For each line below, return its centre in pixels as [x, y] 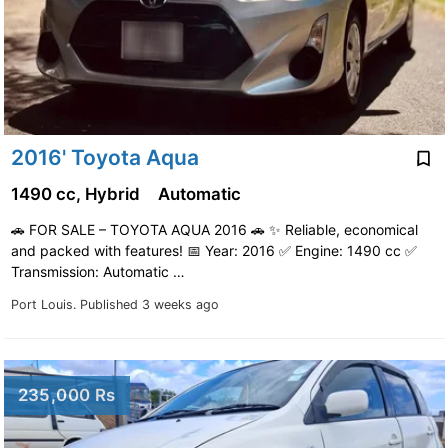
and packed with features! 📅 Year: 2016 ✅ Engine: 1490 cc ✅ [213, 250]
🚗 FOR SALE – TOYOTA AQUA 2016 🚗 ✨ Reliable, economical [214, 229]
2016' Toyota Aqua [104, 158]
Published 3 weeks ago [149, 304]
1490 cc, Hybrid [77, 193]
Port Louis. [45, 304]
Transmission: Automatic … [99, 271]
